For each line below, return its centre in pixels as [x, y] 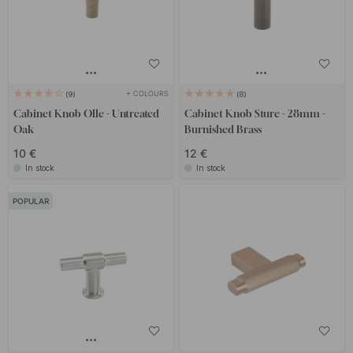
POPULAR [31, 201]
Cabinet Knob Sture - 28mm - [255, 113]
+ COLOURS [147, 93]
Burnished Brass [223, 129]
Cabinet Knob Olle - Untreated [87, 113]
